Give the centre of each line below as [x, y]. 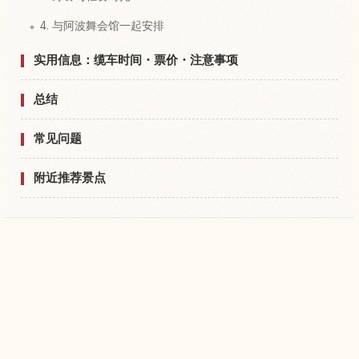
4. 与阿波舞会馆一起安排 [102, 25]
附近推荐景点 [70, 177]
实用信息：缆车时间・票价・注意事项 [136, 59]
